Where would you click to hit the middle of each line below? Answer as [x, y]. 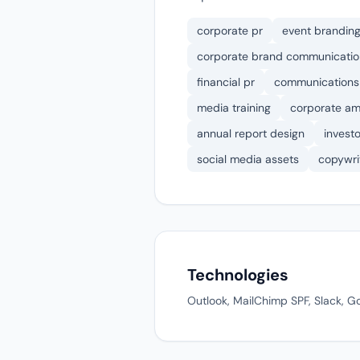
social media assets [248, 159]
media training [234, 108]
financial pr [226, 82]
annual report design [251, 133]
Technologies [238, 275]
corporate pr [230, 31]
